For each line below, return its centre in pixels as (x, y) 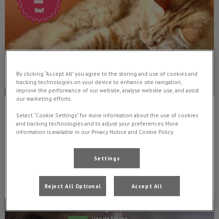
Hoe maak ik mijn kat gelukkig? (61, 136)
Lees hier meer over (63, 164)
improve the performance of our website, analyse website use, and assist (108, 90)
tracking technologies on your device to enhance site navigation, (99, 82)
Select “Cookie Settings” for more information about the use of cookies (107, 115)
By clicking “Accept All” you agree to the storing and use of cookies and (107, 73)
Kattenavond (47, 115)
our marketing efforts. (44, 98)
